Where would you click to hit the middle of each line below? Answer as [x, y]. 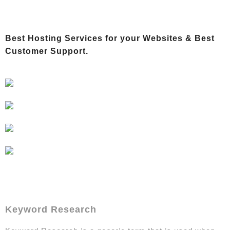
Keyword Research [51, 209]
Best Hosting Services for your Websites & [99, 38]
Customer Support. [47, 51]
